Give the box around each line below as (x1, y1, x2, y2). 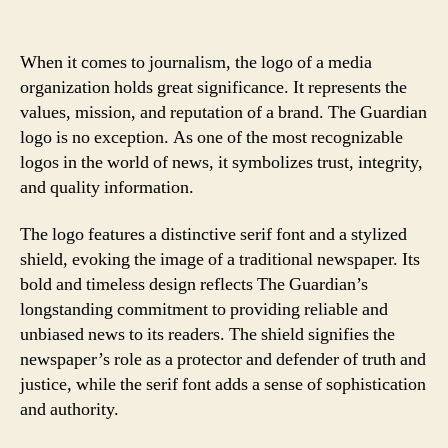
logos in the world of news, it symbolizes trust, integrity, (20, 150, 423, 174)
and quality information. (20, 175, 194, 199)
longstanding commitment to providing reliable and (20, 298, 388, 321)
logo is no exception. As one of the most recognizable (20, 125, 403, 149)
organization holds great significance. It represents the (20, 75, 407, 99)
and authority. (20, 398, 119, 421)
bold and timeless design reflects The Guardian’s (20, 273, 368, 296)
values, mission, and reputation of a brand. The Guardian (20, 100, 427, 124)
